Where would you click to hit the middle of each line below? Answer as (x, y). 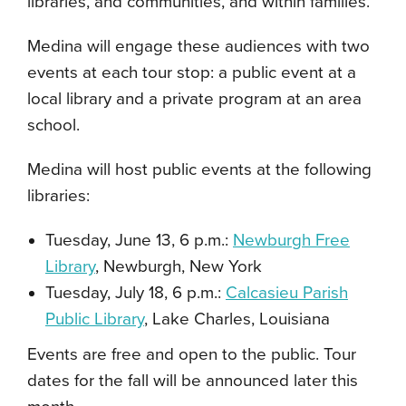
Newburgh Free (291, 241)
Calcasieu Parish (287, 293)
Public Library (95, 319)
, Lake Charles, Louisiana (237, 319)
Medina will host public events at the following (199, 170)
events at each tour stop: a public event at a (192, 73)
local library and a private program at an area (194, 99)
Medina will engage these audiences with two (198, 47)
